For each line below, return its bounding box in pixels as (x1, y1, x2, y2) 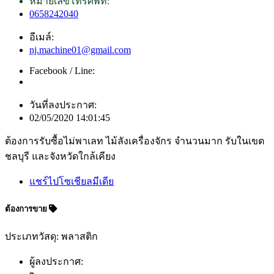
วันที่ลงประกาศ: (29, 99, 97, 110)
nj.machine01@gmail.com (29, 44, 131, 55)
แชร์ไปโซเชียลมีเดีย (29, 176, 114, 187)
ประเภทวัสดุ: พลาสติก (5, 231, 98, 242)
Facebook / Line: (29, 65, 95, 76)
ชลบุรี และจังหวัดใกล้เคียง (5, 150, 116, 161)
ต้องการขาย (5, 204, 49, 213)
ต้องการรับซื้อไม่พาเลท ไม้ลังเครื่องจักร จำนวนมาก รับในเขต (5, 135, 264, 146)
